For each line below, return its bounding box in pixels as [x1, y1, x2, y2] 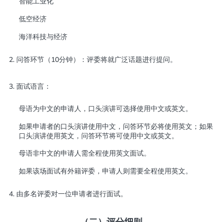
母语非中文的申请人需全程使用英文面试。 [18, 149, 151, 158]
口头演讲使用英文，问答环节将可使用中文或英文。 [18, 131, 178, 140]
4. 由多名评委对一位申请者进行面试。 [8, 189, 127, 198]
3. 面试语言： [8, 82, 51, 91]
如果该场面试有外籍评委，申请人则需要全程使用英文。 [18, 166, 192, 176]
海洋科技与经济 [18, 32, 67, 41]
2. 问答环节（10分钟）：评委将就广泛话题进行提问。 [8, 55, 177, 64]
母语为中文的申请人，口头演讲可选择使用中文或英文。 [18, 104, 192, 113]
